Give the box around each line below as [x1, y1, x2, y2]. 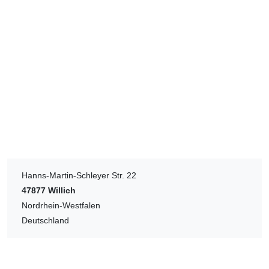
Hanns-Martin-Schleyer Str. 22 [22, 170, 137, 180]
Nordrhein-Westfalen [22, 200, 100, 210]
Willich [48, 185, 76, 195]
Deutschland [22, 215, 69, 225]
